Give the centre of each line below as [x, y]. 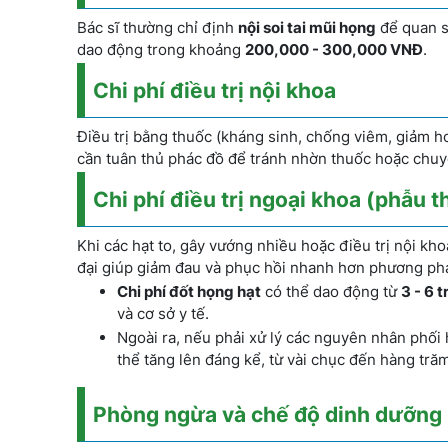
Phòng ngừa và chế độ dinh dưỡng [267, 414]
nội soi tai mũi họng [307, 27]
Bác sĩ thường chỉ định [157, 27]
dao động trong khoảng [161, 49]
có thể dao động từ [331, 291]
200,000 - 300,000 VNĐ [334, 49]
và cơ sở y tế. [163, 313]
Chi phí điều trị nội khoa [214, 90]
